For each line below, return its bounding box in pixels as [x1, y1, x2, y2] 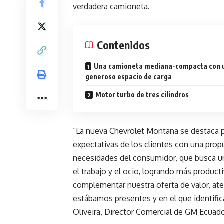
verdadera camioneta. [73, 1, 150, 11]
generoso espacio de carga [85, 72, 172, 81]
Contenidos [97, 38, 150, 52]
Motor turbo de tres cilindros [95, 90, 189, 99]
